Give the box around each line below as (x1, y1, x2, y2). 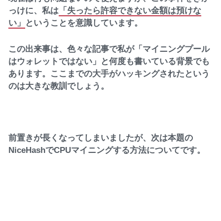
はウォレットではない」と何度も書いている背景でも (8, 56, 210, 66)
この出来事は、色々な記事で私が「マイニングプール (8, 43, 210, 54)
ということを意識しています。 (25, 18, 143, 28)
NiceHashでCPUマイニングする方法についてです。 (8, 145, 206, 155)
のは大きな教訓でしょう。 (8, 80, 110, 91)
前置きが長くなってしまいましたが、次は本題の (8, 133, 193, 143)
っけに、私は (8, 5, 59, 15)
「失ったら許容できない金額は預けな (59, 5, 202, 15)
